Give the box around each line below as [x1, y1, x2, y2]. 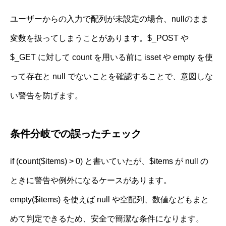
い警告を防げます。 [10, 91, 83, 100]
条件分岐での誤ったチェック [10, 128, 141, 140]
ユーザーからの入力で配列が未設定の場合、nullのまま [10, 15, 209, 24]
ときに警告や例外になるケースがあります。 [10, 176, 172, 185]
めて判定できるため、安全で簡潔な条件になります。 [10, 214, 204, 223]
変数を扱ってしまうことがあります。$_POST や [10, 34, 189, 43]
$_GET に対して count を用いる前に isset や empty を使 [10, 53, 213, 62]
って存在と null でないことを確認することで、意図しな [10, 72, 213, 81]
